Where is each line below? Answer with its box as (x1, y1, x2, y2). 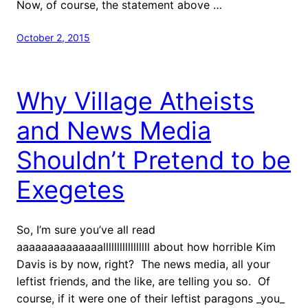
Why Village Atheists (16, 85, 254, 116)
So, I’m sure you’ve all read (16, 222, 155, 236)
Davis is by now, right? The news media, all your (16, 256, 270, 271)
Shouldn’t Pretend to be (16, 144, 291, 175)
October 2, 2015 (16, 31, 90, 43)
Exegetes (16, 174, 124, 205)
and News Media (16, 115, 211, 146)
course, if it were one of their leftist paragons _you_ (16, 291, 285, 305)
